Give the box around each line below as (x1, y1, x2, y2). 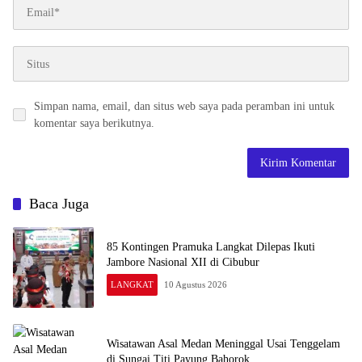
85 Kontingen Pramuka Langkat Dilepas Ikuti (107, 241, 315, 254)
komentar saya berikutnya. (34, 117, 154, 130)
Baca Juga (29, 196, 89, 213)
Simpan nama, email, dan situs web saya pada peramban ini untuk (34, 100, 335, 113)
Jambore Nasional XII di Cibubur (107, 256, 259, 269)
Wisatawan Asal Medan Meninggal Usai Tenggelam (107, 338, 340, 351)
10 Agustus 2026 (164, 280, 228, 290)
